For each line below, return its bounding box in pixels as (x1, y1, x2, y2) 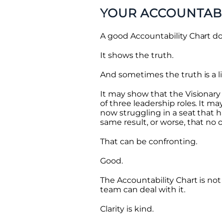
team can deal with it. (100, 184, 185, 194)
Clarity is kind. (100, 204, 154, 214)
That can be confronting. (100, 136, 197, 146)
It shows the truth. (100, 50, 173, 60)
